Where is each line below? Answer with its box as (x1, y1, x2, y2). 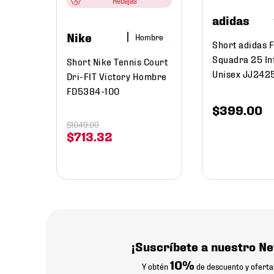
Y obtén (142, 261, 170, 272)
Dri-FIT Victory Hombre (66, 70, 167, 82)
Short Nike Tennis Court (66, 55, 168, 67)
